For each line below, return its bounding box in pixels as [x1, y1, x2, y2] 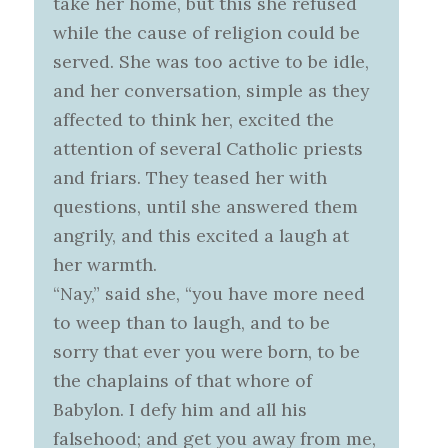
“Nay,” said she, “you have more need [53, 282, 366, 306]
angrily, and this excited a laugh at [53, 224, 350, 248]
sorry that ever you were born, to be [53, 340, 361, 364]
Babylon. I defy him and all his [53, 398, 308, 422]
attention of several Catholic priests [53, 137, 364, 161]
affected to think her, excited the [53, 108, 335, 132]
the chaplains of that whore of [53, 369, 313, 393]
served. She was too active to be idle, [53, 50, 370, 74]
